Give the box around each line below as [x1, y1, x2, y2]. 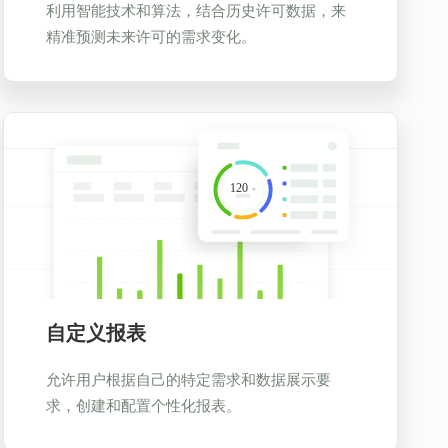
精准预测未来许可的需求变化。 [46, 25, 257, 46]
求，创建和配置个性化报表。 [46, 394, 242, 415]
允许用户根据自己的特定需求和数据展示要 [46, 368, 332, 389]
